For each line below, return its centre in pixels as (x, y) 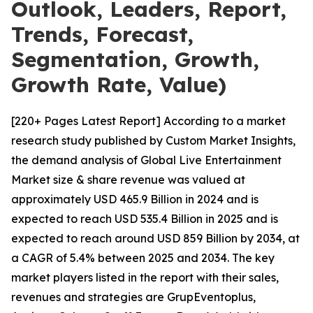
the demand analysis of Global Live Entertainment (146, 160)
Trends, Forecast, (102, 34)
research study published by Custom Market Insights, (153, 140)
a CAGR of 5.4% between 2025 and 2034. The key (143, 258)
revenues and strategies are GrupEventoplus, (133, 297)
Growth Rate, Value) (119, 85)
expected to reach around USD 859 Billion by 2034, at (155, 238)
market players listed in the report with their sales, (145, 277)
